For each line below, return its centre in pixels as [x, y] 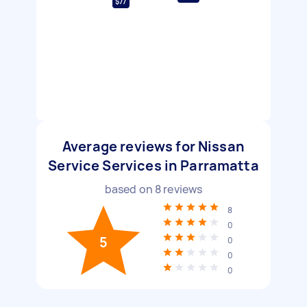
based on [130, 189]
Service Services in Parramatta [153, 165]
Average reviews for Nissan [153, 146]
